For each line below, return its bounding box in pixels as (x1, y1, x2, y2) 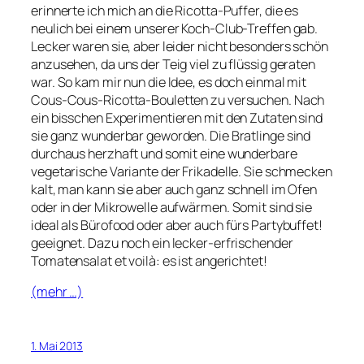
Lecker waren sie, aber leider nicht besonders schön (31, 37, 328, 55)
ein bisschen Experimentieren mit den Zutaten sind (31, 108, 323, 127)
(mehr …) (31, 283, 84, 301)
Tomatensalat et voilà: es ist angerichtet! (31, 251, 267, 270)
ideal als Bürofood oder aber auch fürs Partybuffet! (31, 215, 323, 234)
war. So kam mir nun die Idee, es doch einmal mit (31, 72, 307, 91)
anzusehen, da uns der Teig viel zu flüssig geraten (31, 54, 315, 73)
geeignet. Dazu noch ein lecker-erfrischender (31, 233, 293, 252)
